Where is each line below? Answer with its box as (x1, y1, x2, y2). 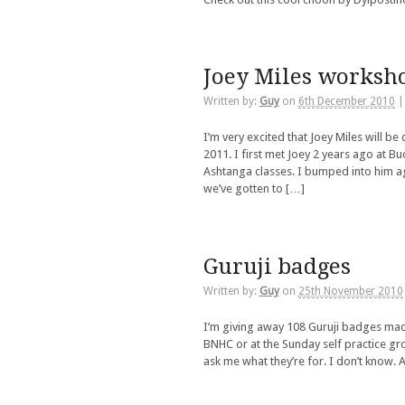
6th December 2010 (297, 94, 395, 108)
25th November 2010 (297, 284, 403, 297)
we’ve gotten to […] (202, 182, 305, 196)
